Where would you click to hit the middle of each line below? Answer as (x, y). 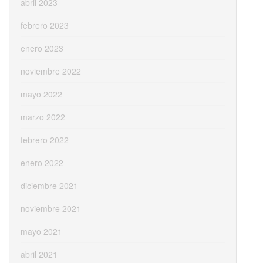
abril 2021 (39, 254)
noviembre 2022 (51, 71)
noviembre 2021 (51, 209)
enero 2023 (42, 48)
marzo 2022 (43, 117)
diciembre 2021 (49, 186)
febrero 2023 (45, 26)
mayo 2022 (41, 94)
